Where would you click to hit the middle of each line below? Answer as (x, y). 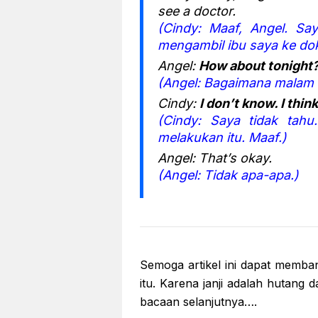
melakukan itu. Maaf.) (222, 137)
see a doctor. (197, 11)
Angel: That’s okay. (215, 158)
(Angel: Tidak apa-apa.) (228, 175)
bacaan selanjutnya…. (198, 301)
